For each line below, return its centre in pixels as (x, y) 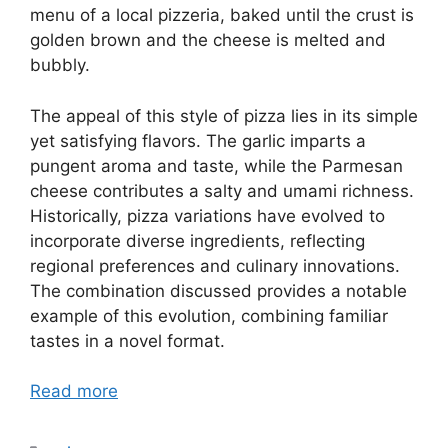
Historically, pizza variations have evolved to (207, 215)
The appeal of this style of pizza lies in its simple (224, 115)
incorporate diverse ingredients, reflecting (197, 240)
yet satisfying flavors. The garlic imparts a (198, 140)
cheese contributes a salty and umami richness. (222, 190)
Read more (74, 391)
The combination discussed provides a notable (218, 290)
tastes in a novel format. (127, 340)
